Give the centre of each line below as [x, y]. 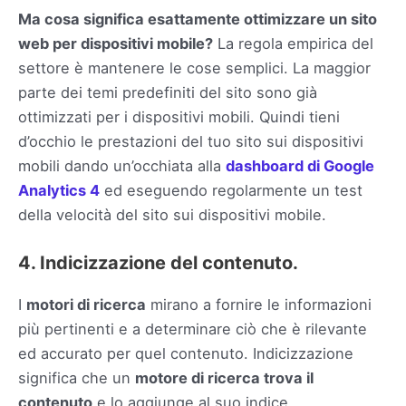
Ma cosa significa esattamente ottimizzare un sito [198, 19]
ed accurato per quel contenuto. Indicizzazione [186, 354]
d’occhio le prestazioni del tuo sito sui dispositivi [191, 142]
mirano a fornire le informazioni [259, 305]
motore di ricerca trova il [224, 378]
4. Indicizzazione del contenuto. [158, 263]
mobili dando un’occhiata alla [122, 166]
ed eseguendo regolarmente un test [231, 191]
